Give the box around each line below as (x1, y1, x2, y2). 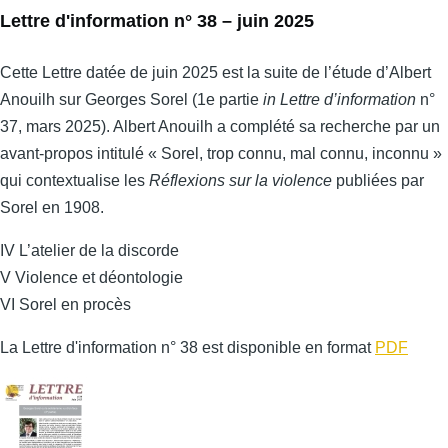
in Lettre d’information (259, 90, 416, 108)
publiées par (332, 171, 424, 189)
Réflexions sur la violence (149, 171, 332, 189)
